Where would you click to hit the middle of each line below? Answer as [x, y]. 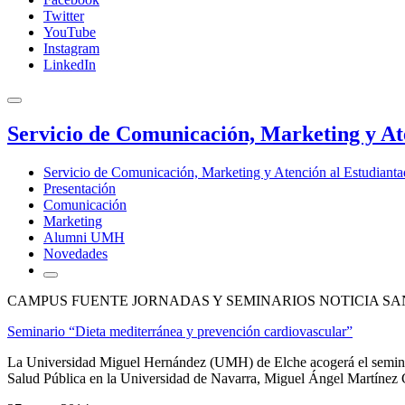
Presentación [80, 188]
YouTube [70, 32]
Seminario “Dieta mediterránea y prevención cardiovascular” [180, 331]
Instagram [71, 48]
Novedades [75, 253]
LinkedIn [70, 65]
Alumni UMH [84, 237]
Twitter [64, 16]
